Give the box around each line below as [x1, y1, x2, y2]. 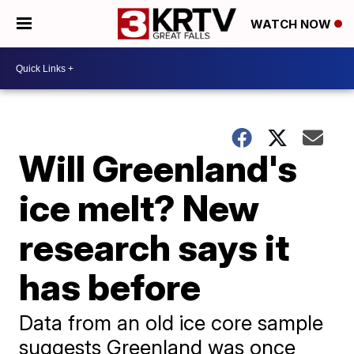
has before [19, 265, 201, 309]
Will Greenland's [19, 146, 298, 190]
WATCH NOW [250, 17, 334, 32]
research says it [19, 225, 290, 269]
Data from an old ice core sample [19, 311, 324, 335]
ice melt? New [19, 186, 260, 230]
